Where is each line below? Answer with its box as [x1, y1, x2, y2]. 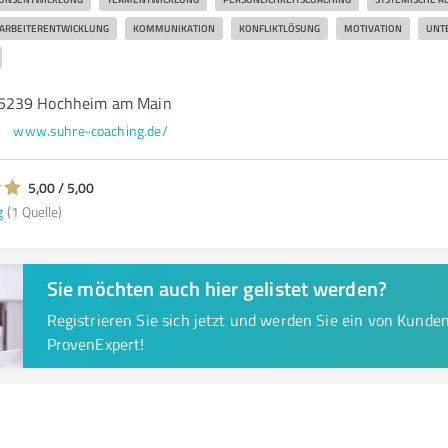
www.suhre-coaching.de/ [13, 121, 168, 140]
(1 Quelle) [6, 201, 62, 221]
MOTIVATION [343, 21, 402, 35]
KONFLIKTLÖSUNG [238, 21, 320, 35]
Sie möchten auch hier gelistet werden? [46, 274, 388, 302]
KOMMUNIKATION [132, 21, 215, 35]
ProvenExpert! [46, 333, 145, 355]
